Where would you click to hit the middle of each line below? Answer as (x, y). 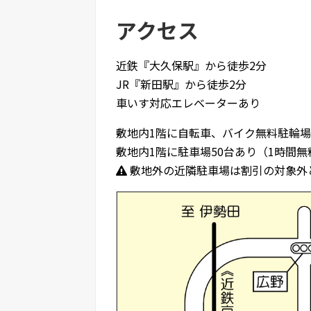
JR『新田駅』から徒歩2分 (181, 84)
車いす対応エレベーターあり (188, 102)
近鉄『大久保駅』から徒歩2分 (191, 65)
